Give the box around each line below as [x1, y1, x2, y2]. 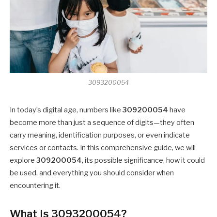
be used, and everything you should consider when [10, 169, 174, 178]
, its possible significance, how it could [82, 156, 205, 165]
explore [10, 156, 36, 165]
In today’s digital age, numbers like [10, 106, 123, 115]
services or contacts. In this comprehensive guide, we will [10, 143, 196, 153]
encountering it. [10, 181, 61, 190]
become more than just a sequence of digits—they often [10, 118, 194, 127]
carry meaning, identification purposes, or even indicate [10, 131, 190, 140]
